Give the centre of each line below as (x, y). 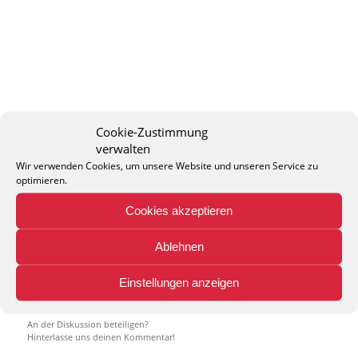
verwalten (123, 148)
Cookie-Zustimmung (152, 131)
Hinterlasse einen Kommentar (156, 296)
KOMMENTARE (179, 268)
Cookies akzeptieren (179, 210)
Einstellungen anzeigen (179, 282)
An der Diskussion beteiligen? (88, 324)
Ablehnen (179, 246)
